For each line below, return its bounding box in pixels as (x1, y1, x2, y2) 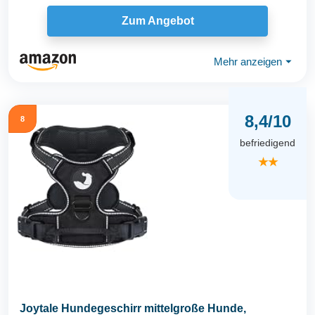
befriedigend (240, 137, 295, 149)
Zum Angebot (121, 15, 194, 27)
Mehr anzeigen (214, 56, 282, 68)
